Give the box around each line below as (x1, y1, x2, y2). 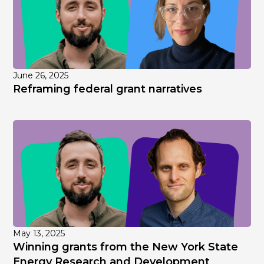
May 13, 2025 (13, 228, 65, 239)
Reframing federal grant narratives (13, 82, 203, 96)
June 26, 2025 (13, 70, 69, 81)
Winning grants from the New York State (13, 240, 239, 254)
